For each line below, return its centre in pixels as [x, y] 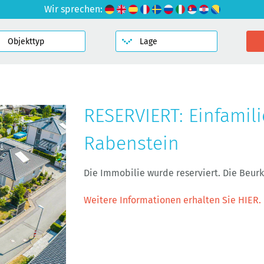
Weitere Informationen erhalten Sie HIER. [173, 200]
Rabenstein [132, 143]
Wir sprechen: [74, 9]
